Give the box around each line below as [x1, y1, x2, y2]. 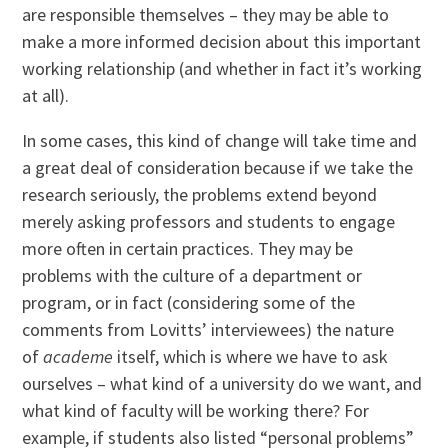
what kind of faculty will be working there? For [22, 398, 370, 422]
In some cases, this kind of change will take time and [22, 128, 418, 152]
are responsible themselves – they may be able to [22, 2, 390, 26]
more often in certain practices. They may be [22, 236, 354, 260]
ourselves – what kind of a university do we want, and [22, 371, 423, 395]
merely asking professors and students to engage [22, 209, 396, 233]
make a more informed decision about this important [22, 29, 422, 53]
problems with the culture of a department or [22, 263, 363, 287]
